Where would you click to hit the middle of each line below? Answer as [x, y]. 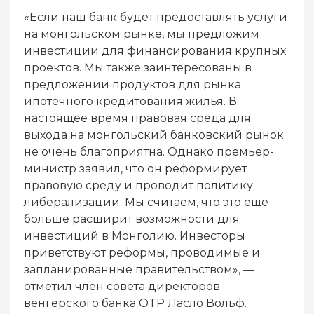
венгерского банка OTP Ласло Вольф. [135, 303]
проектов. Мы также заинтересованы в [138, 67]
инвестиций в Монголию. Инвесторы [135, 235]
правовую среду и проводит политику [138, 185]
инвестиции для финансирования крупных [155, 50]
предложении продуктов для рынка [132, 84]
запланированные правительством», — [139, 269]
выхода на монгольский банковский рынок [154, 135]
